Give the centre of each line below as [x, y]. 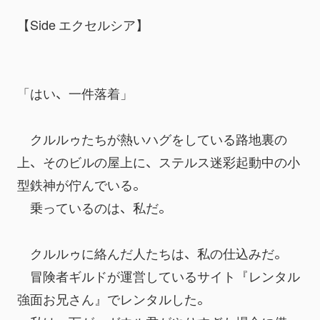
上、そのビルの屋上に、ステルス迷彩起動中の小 [159, 161]
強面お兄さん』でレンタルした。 [114, 298]
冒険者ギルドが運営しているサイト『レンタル [159, 275]
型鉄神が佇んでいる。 [81, 184]
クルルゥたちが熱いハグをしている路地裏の [152, 138]
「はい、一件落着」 [75, 92]
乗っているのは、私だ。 [94, 207]
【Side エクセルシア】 [83, 24]
